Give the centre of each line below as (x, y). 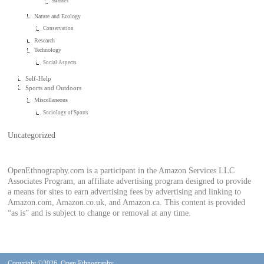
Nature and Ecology (58, 16)
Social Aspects (60, 63)
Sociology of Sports (66, 112)
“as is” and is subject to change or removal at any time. (100, 213)
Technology (48, 50)
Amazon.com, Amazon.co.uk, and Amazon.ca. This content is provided (127, 202)
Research (45, 41)
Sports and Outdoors (54, 88)
